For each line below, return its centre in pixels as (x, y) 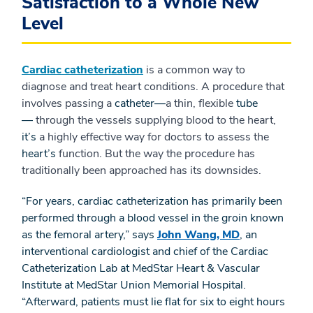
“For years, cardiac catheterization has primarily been (152, 201)
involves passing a (68, 103)
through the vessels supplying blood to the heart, (156, 120)
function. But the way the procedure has (155, 154)
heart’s (39, 154)
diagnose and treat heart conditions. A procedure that (153, 87)
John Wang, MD (198, 235)
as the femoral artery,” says (89, 235)
